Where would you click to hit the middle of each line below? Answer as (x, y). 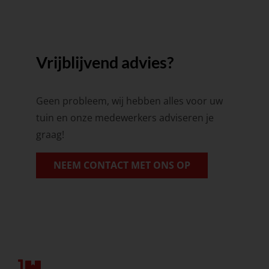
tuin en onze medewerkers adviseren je (125, 118)
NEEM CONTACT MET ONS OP (122, 165)
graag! (50, 135)
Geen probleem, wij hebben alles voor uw (129, 101)
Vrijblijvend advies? (104, 63)
